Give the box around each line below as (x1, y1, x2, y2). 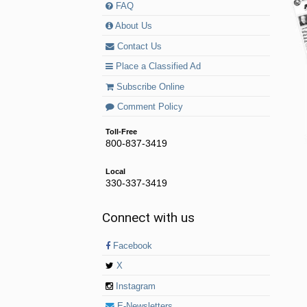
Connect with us (102, 209, 195, 225)
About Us (113, 21, 153, 32)
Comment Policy (114, 102, 184, 112)
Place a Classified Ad (113, 62, 201, 72)
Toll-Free (106, 127, 138, 136)
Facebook (110, 241, 153, 251)
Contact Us (114, 41, 162, 51)
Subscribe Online (114, 82, 185, 92)
